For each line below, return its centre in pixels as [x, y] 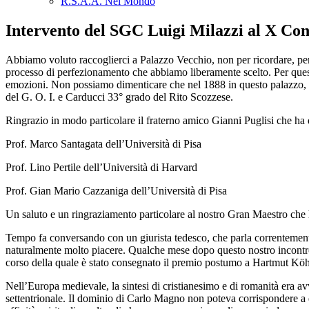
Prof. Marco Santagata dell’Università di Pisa [103, 143]
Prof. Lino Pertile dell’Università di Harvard [101, 167]
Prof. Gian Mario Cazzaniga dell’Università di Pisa [116, 190]
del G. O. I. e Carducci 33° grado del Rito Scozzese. [119, 97]
